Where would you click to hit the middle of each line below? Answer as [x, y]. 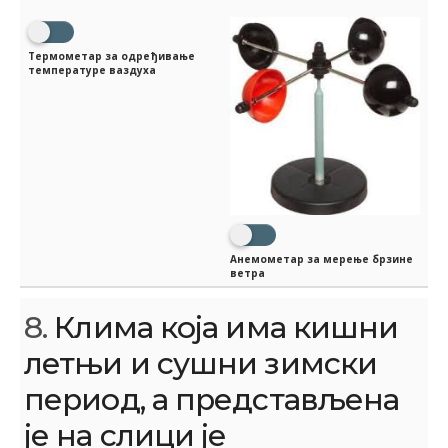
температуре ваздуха [92, 69]
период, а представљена [212, 399]
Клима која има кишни [223, 327]
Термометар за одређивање [111, 55]
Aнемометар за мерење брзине [321, 258]
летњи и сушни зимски [200, 363]
